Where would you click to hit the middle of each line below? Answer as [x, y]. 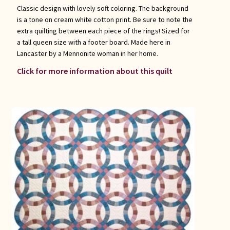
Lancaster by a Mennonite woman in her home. [87, 54]
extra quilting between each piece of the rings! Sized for [103, 31]
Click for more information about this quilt [94, 71]
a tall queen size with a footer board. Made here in [93, 42]
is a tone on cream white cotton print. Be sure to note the [104, 20]
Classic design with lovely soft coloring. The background [102, 8]
